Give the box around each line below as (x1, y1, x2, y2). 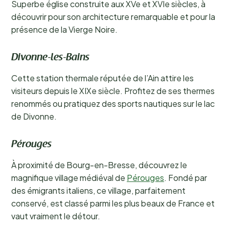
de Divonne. (11, 111, 57, 122)
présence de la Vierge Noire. (11, 24, 118, 35)
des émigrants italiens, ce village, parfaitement (11, 185, 186, 196)
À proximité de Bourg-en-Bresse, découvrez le (11, 159, 187, 170)
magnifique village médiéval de (11, 172, 127, 183)
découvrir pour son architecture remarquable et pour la (11, 11, 215, 22)
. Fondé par (164, 172, 207, 183)
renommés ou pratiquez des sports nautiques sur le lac (11, 98, 215, 109)
